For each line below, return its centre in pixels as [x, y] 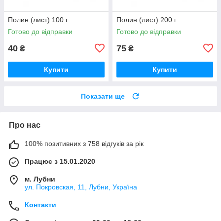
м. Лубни [40, 179]
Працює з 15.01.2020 [60, 161]
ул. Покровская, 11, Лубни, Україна [81, 187]
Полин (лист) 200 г [147, 19]
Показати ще [103, 96]
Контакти [40, 204]
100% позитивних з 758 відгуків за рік [84, 143]
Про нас [25, 125]
